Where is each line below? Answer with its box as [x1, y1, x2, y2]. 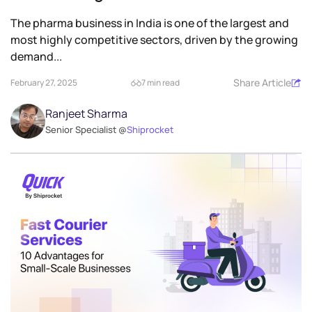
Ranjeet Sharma [45, 106, 127, 122]
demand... [10, 49, 62, 65]
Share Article [233, 76, 291, 90]
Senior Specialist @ [45, 123, 127, 136]
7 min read [141, 77, 180, 89]
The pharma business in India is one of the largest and [10, 15, 289, 31]
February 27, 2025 [10, 77, 77, 89]
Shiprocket [127, 123, 173, 136]
